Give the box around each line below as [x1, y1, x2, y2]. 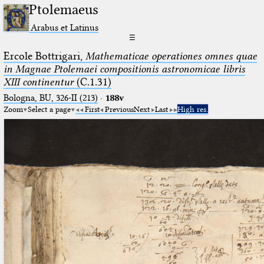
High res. [177, 104, 208, 114]
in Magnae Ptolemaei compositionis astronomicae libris [3, 62, 245, 75]
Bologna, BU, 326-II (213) [3, 92, 98, 103]
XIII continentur [3, 75, 74, 88]
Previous [104, 104, 134, 114]
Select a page [27, 104, 71, 114]
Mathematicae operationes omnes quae [85, 49, 257, 62]
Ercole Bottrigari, [3, 49, 85, 62]
